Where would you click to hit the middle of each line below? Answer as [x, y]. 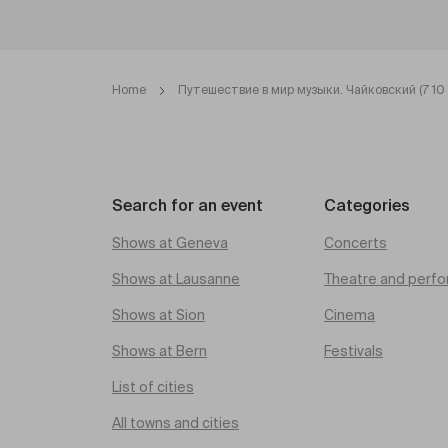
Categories [367, 207]
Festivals [353, 352]
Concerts [355, 244]
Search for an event [187, 207]
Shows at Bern [159, 352]
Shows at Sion [158, 316]
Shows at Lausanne [176, 280]
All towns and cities [175, 424]
